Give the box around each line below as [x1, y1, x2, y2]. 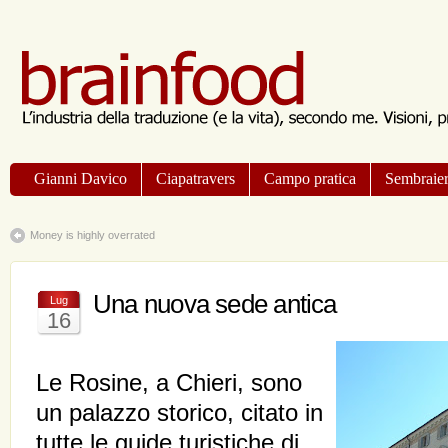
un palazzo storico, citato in [36, 400, 323, 426]
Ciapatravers [156, 170, 235, 187]
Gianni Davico [34, 170, 127, 187]
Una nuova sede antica [93, 289, 337, 319]
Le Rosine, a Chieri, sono [36, 370, 302, 396]
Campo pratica [264, 170, 356, 187]
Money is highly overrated [30, 229, 155, 241]
